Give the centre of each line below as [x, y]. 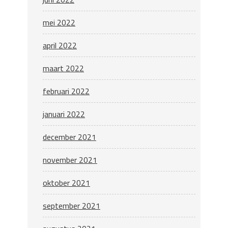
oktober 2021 [66, 183]
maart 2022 [63, 68]
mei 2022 [59, 23]
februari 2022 [66, 91]
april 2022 [60, 46]
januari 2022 [64, 114]
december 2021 [69, 137]
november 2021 [70, 160]
